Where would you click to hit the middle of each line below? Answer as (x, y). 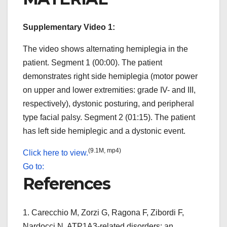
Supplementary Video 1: (69, 27)
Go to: (33, 167)
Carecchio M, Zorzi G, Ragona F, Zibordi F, (108, 212)
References (66, 184)
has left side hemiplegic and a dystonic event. (104, 131)
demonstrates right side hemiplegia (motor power (110, 77)
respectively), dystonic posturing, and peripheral (108, 104)
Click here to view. (55, 153)
